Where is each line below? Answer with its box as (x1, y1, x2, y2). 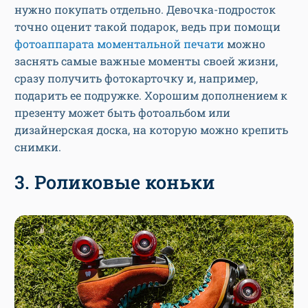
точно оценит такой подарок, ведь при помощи (14, 19, 280, 34)
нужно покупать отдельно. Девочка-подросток (14, 1, 276, 16)
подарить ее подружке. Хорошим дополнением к (14, 87, 287, 102)
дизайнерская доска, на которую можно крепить (14, 122, 288, 137)
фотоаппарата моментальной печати (14, 36, 224, 51)
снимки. (14, 139, 61, 154)
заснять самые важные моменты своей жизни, (14, 53, 278, 68)
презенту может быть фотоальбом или (14, 104, 230, 120)
